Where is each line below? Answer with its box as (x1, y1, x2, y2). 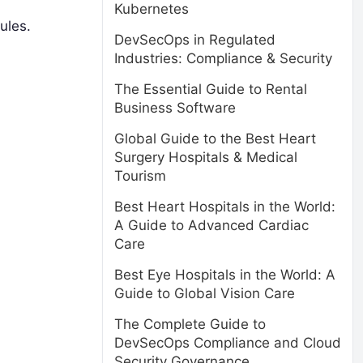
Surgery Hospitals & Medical (114, 149, 297, 165)
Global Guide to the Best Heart (114, 130, 316, 147)
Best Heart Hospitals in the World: (114, 199, 335, 215)
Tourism (114, 168, 166, 184)
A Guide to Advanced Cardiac (114, 217, 309, 233)
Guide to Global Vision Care (114, 285, 295, 301)
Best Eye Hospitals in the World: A (114, 267, 335, 283)
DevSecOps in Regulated (114, 32, 275, 48)
